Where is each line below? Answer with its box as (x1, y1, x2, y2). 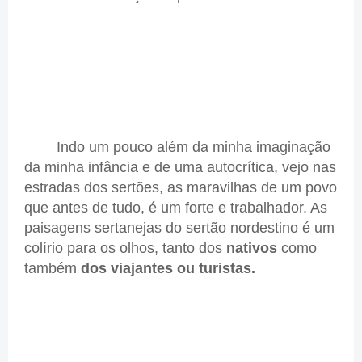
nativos (226, 240, 281, 257)
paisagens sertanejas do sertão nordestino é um (24, 220, 335, 237)
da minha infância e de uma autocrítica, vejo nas (24, 159, 336, 176)
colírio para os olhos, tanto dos (24, 240, 226, 257)
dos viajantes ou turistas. (81, 260, 255, 277)
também (24, 260, 81, 277)
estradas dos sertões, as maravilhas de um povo (24, 179, 337, 196)
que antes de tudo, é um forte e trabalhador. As (24, 200, 327, 217)
